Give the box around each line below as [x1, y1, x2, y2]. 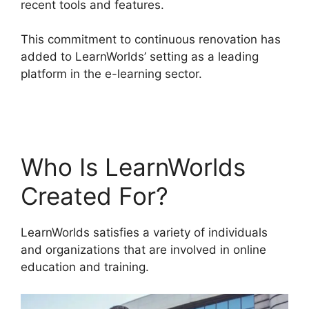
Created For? [21, 181, 168, 211]
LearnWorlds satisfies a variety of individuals [21, 226, 268, 240]
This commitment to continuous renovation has [21, 32, 281, 47]
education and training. [21, 260, 149, 275]
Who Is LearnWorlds [21, 152, 246, 182]
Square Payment [21, 84, 112, 99]
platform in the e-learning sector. [21, 67, 206, 81]
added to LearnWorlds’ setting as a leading [21, 50, 259, 64]
